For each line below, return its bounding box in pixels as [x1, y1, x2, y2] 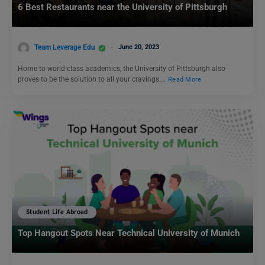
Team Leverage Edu [34, 43, 95, 52]
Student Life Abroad [26, 208, 88, 216]
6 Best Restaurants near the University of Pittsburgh [18, 1, 227, 12]
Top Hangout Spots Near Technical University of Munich [18, 228, 240, 239]
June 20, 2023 [118, 43, 159, 51]
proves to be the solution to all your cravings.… [18, 75, 167, 84]
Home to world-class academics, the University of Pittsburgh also [18, 64, 225, 73]
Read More [168, 75, 202, 83]
